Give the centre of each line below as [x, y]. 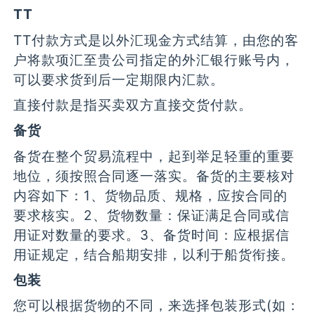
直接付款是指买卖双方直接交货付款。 [133, 104]
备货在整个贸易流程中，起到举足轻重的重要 [154, 156]
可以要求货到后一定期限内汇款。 [119, 79]
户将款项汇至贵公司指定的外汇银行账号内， [154, 59]
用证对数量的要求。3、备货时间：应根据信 [152, 234]
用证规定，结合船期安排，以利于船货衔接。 [154, 254]
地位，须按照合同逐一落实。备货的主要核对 [154, 175]
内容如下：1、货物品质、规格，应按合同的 [151, 195]
